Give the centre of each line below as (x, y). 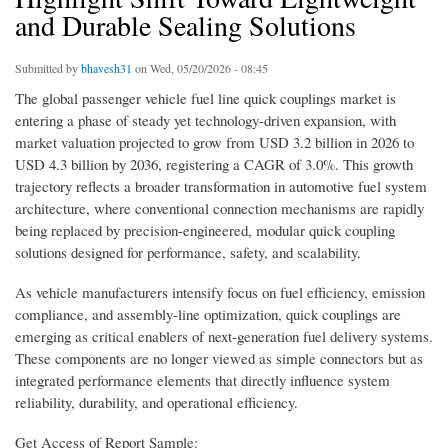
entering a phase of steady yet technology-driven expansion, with (205, 120)
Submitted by (48, 68)
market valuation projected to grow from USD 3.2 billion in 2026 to (214, 142)
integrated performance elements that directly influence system (202, 380)
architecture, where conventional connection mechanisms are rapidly (219, 208)
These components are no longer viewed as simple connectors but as (219, 358)
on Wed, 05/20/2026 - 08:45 (200, 68)
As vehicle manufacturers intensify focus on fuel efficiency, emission (220, 292)
